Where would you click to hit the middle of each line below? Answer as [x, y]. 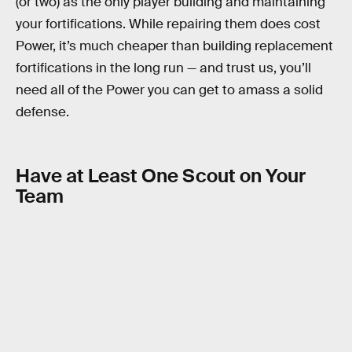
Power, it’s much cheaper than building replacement [174, 46]
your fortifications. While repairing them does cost [168, 24]
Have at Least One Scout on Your [161, 175]
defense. [42, 112]
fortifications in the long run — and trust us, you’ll [163, 68]
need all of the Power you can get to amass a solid [169, 90]
